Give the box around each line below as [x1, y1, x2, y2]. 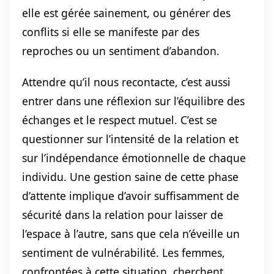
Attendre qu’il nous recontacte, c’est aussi [22, 74, 231, 89]
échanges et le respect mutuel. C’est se [22, 112, 217, 127]
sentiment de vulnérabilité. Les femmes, [22, 245, 225, 260]
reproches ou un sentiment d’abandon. [22, 43, 220, 58]
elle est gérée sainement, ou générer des [22, 5, 231, 20]
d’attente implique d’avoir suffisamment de [22, 188, 239, 203]
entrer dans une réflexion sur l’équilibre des [22, 93, 245, 108]
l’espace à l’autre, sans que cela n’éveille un [22, 226, 240, 241]
